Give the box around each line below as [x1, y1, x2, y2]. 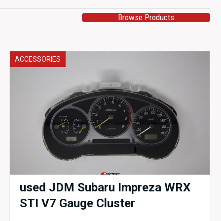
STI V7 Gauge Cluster [20, 196, 136, 210]
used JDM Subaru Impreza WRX [20, 181, 191, 194]
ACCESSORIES [15, 55, 61, 63]
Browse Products [118, 12, 174, 22]
